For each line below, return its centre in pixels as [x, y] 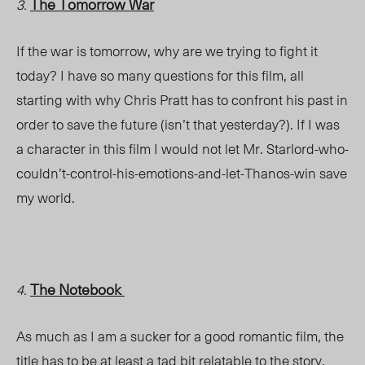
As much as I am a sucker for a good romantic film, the [180, 336]
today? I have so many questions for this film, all [160, 75]
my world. [47, 198]
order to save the [68, 124]
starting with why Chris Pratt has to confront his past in [182, 100]
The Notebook [77, 289]
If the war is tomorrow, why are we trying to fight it [167, 51]
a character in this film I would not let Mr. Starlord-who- [182, 149]
